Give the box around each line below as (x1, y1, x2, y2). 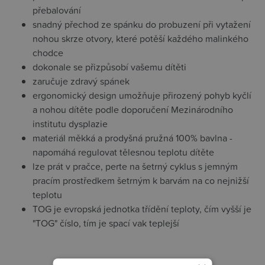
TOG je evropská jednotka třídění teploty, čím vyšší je (33, 202, 251, 216)
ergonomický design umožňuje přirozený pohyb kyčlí (33, 89, 251, 102)
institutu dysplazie (33, 117, 108, 131)
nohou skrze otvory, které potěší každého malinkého (33, 32, 248, 46)
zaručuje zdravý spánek (33, 75, 130, 88)
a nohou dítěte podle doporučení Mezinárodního (33, 103, 233, 117)
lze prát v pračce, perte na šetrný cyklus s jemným (33, 160, 238, 173)
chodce (33, 46, 63, 60)
